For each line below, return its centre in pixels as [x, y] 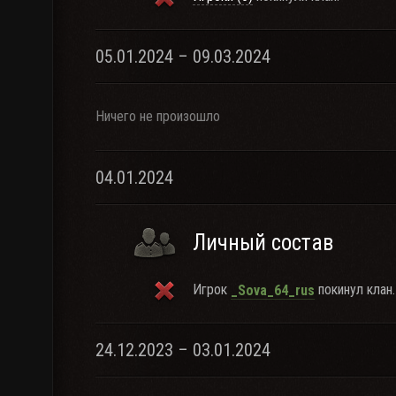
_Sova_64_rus [273, 290]
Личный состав [263, 243]
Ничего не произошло [158, 116]
